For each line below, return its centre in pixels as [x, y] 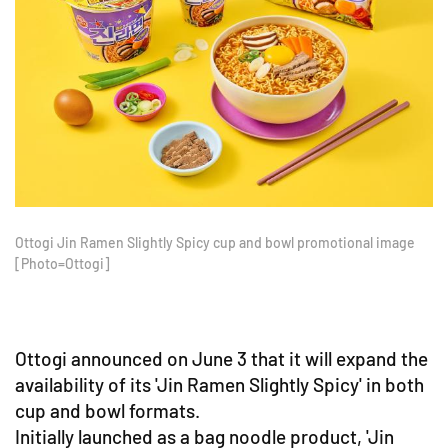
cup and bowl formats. [107, 410]
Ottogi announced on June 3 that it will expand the [221, 358]
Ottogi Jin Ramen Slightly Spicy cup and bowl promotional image [215, 242]
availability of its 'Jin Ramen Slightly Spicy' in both [219, 384]
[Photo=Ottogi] [62, 263]
